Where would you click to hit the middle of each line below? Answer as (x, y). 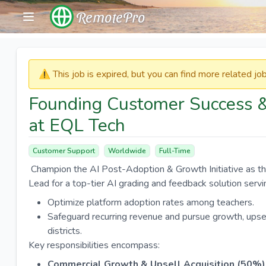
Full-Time (175, 151)
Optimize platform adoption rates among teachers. (151, 202)
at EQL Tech (77, 126)
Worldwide (127, 151)
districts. (65, 231)
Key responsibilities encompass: (94, 245)
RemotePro (110, 17)
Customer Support (64, 151)
